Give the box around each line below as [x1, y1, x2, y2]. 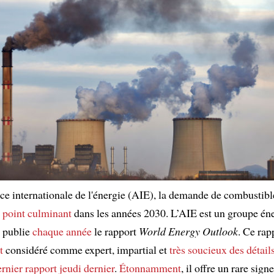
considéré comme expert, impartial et [3, 242, 169, 257]
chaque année [32, 223, 92, 239]
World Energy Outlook [139, 223, 238, 239]
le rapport [92, 223, 139, 239]
